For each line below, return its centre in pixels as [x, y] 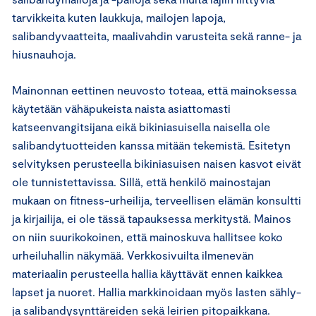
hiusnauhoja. [44, 54]
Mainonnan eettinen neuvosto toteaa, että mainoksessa [154, 90]
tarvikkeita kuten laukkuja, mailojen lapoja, [119, 17]
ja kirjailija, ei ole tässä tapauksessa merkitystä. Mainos [152, 218]
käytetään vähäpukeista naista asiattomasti [121, 108]
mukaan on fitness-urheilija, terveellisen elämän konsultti [157, 200]
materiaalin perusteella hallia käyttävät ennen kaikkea [147, 273]
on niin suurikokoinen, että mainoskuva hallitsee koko [147, 237]
